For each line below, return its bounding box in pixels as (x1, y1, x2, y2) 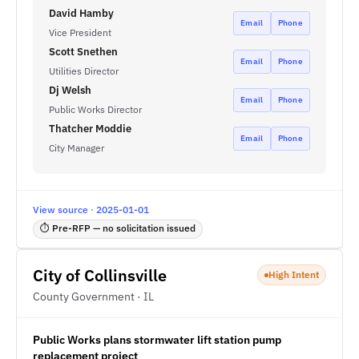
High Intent (268, 268, 319, 280)
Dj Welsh (49, 83, 91, 97)
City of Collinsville (33, 264, 167, 286)
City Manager (49, 142, 104, 154)
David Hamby (49, 6, 114, 20)
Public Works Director (49, 103, 142, 115)
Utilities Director (49, 65, 119, 77)
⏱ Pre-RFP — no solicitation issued (40, 222, 196, 234)
